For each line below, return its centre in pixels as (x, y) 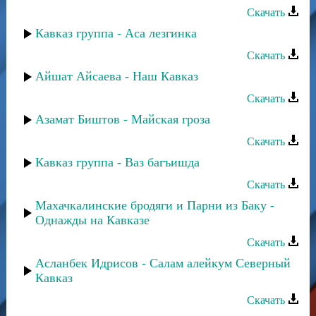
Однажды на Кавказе (92, 220)
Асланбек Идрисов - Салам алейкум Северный (163, 263)
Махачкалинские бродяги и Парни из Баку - (155, 205)
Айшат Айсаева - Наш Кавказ (117, 76)
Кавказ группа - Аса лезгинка (116, 33)
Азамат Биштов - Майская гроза (123, 119)
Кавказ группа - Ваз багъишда (117, 162)
